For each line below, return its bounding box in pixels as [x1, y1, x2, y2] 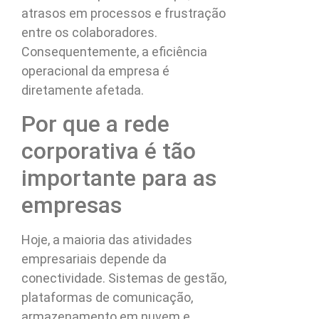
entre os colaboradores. [21, 25, 157, 41]
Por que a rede [21, 110, 169, 137]
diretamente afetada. [21, 83, 144, 98]
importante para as [21, 164, 216, 192]
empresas [21, 191, 122, 219]
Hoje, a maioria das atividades [21, 231, 192, 247]
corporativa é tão [21, 137, 196, 164]
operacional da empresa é [21, 63, 169, 79]
